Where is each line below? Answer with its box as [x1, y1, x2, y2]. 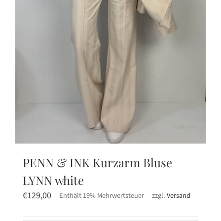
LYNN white [23, 172, 84, 188]
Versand [167, 190, 190, 201]
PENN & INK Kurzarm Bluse [23, 154, 172, 170]
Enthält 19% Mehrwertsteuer [59, 190, 144, 201]
